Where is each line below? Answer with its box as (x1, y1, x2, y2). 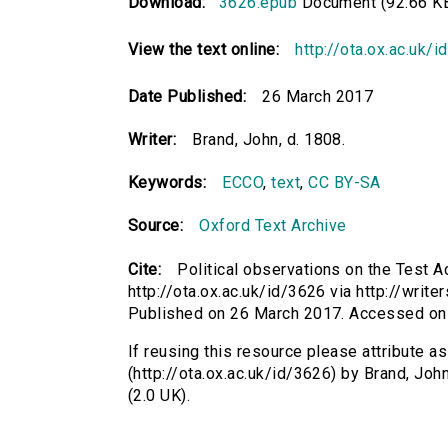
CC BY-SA (308, 173, 381, 193)
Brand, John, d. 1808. (192, 130, 346, 150)
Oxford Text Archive (199, 216, 347, 236)
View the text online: (128, 40, 280, 60)
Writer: (128, 130, 177, 150)
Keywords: (128, 173, 207, 193)
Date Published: (128, 87, 247, 107)
